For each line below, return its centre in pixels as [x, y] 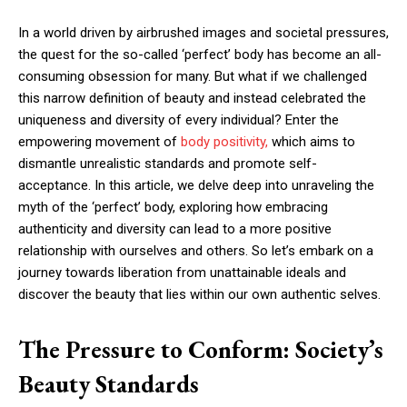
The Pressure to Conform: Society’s [201, 349]
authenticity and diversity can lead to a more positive [175, 228]
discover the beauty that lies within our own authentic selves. [199, 294]
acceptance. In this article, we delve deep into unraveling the [196, 185]
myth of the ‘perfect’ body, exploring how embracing [173, 207]
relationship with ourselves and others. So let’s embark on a [196, 250]
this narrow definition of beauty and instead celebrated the [192, 98]
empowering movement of [99, 141]
